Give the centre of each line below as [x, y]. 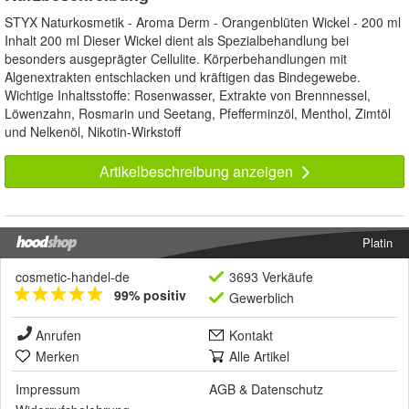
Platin [378, 243]
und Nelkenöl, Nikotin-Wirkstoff [93, 132]
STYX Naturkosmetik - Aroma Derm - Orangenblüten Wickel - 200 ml [203, 22]
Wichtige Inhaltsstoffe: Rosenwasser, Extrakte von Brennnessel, [188, 95]
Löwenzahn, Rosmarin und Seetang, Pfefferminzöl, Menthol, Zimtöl [198, 114]
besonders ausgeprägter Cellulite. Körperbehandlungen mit [176, 59]
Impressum [48, 389]
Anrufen [58, 336]
